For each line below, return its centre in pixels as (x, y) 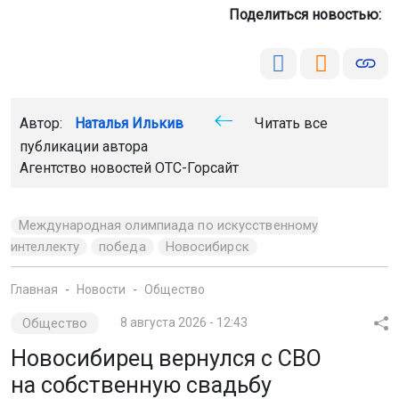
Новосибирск (207, 247)
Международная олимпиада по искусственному (169, 225)
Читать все (289, 123)
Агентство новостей (87, 168)
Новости (101, 289)
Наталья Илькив (129, 123)
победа (122, 247)
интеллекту (45, 247)
